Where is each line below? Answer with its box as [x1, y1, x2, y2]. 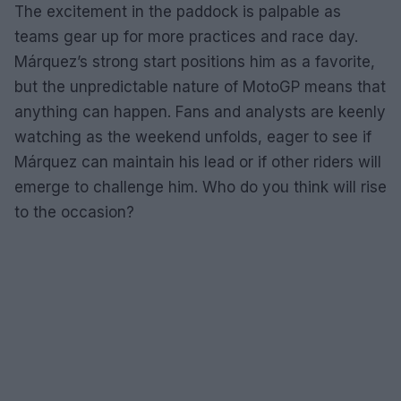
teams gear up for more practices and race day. [14, 27, 358, 46]
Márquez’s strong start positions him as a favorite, [14, 52, 375, 71]
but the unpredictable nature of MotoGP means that [14, 77, 386, 96]
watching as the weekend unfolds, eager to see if [14, 127, 371, 146]
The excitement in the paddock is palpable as [14, 2, 341, 21]
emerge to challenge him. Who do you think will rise [14, 177, 387, 196]
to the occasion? [14, 202, 134, 221]
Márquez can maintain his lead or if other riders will [14, 152, 381, 171]
